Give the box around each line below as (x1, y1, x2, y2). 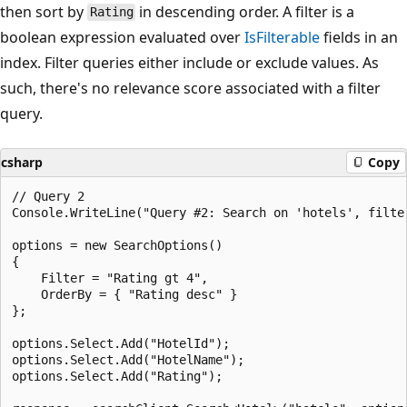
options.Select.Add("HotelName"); (12, 352, 244, 367)
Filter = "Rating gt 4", (12, 270, 208, 285)
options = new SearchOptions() (12, 237, 223, 253)
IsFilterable (244, 26, 320, 47)
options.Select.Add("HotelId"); (12, 335, 230, 351)
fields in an (320, 26, 398, 47)
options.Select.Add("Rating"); (12, 368, 223, 383)
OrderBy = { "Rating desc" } (12, 286, 237, 302)
